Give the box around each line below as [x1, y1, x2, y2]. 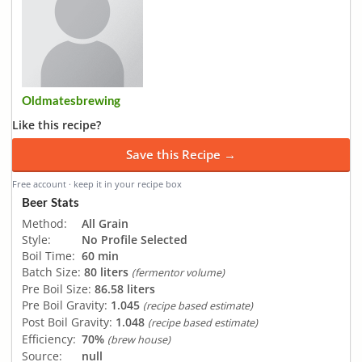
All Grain [82, 215, 128, 231]
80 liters [84, 263, 128, 280]
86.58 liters [95, 280, 155, 297]
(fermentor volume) [132, 265, 225, 280]
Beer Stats [22, 196, 79, 209]
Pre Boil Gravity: [22, 297, 107, 313]
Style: [22, 231, 51, 247]
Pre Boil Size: [22, 280, 91, 297]
